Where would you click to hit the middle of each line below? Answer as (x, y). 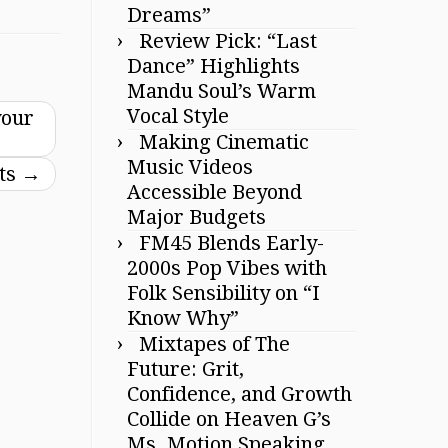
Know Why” (183, 318)
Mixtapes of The (214, 344)
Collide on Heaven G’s (229, 419)
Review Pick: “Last (228, 41)
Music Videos (190, 167)
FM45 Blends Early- (231, 243)
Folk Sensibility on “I (223, 293)
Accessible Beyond (214, 192)
